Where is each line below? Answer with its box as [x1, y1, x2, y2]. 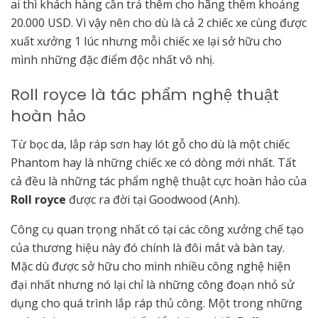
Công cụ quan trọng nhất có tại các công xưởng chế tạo [11, 221, 304, 237]
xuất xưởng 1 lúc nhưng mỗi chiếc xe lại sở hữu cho [11, 33, 282, 50]
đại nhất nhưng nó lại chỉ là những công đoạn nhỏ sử [11, 276, 295, 292]
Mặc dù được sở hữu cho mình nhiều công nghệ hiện [11, 258, 290, 274]
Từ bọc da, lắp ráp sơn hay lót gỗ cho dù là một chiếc [11, 136, 290, 152]
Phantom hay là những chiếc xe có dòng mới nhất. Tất [11, 154, 296, 170]
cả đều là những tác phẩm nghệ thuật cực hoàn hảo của [11, 172, 307, 189]
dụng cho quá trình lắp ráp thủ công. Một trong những [11, 295, 302, 311]
